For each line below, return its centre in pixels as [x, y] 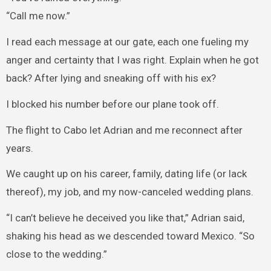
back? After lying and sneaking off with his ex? [111, 78]
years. [19, 148]
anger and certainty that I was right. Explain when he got [132, 60]
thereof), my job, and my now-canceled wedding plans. [129, 192]
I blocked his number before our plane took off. [112, 104]
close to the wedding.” [56, 254]
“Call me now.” [38, 16]
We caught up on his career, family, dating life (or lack [126, 174]
